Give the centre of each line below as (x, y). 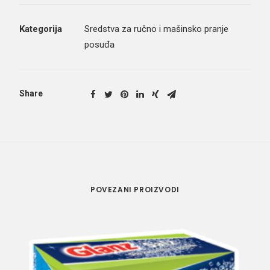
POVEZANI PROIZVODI (135, 190)
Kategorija (41, 29)
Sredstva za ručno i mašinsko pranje (156, 29)
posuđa (99, 45)
